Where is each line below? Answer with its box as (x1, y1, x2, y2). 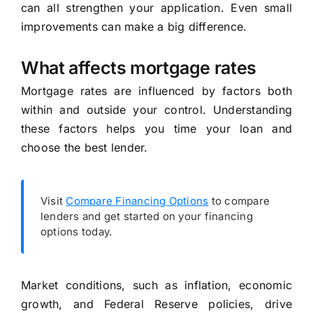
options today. (40, 225, 112, 239)
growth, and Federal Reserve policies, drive (20, 297, 293, 312)
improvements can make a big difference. (20, 20, 247, 34)
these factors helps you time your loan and (20, 122, 293, 136)
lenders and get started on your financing (40, 210, 253, 224)
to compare (208, 194, 270, 208)
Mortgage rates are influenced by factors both (20, 84, 293, 99)
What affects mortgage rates (20, 57, 256, 79)
